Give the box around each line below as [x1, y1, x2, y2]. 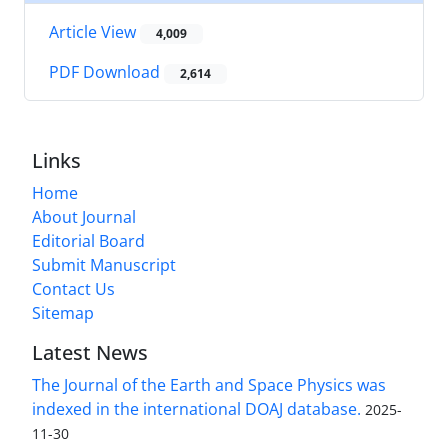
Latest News [32, 339, 148, 367]
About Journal [32, 206, 136, 229]
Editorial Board [32, 230, 145, 253]
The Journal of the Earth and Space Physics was [32, 374, 386, 397]
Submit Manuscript [32, 254, 176, 277]
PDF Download [49, 61, 164, 84]
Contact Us [32, 278, 115, 301]
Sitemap [32, 302, 94, 325]
